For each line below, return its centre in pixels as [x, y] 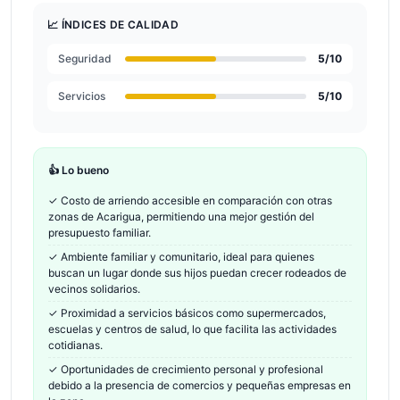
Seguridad [85, 58]
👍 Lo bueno [79, 170]
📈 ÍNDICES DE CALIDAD [113, 25]
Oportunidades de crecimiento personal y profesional [192, 369]
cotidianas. [75, 345]
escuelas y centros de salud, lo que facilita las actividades [192, 329]
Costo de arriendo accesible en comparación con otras [196, 200]
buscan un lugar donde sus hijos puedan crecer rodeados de [197, 273]
